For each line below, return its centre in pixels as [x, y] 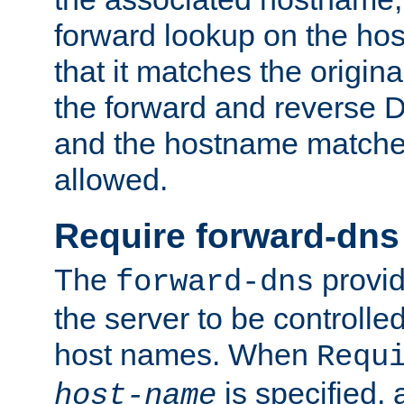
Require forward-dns [227, 236]
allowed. [111, 180]
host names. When [185, 355]
